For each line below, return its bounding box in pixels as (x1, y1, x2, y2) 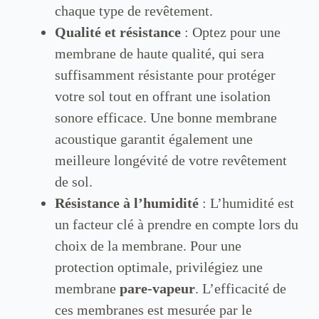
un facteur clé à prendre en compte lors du (54, 216, 298, 232)
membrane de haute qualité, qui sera (54, 45, 264, 61)
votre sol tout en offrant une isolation (54, 88, 271, 104)
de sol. (54, 173, 93, 189)
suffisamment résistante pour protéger (54, 66, 276, 83)
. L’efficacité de (194, 280, 286, 296)
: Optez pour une (180, 23, 281, 40)
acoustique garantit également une (54, 130, 253, 147)
